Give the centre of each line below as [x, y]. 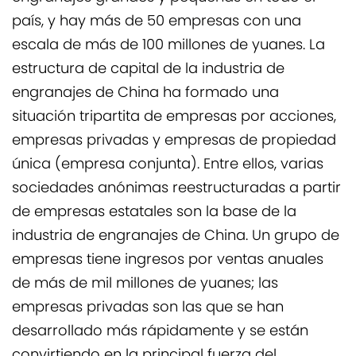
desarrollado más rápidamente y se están [160, 332]
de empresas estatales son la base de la [154, 213]
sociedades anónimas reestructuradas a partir [176, 189]
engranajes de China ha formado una [145, 93]
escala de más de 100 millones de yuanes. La [168, 46]
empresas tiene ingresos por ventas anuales [168, 260]
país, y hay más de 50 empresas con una [157, 22]
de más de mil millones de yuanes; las [145, 284]
